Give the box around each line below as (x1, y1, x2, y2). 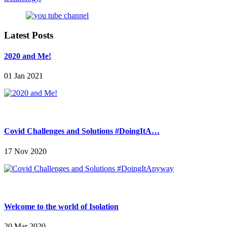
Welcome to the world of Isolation (4, 202, 119, 211)
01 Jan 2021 (4, 71, 43, 81)
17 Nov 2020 (4, 146, 47, 156)
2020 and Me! (4, 51, 51, 60)
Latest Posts (4, 29, 53, 41)
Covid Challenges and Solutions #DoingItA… (4, 127, 160, 136)
